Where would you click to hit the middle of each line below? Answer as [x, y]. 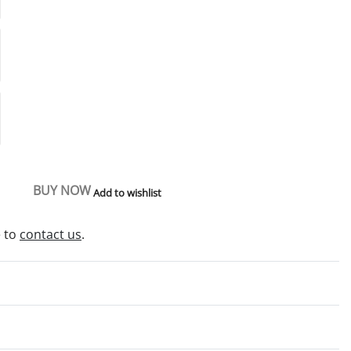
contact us [51, 234]
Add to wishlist [127, 192]
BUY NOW [62, 191]
